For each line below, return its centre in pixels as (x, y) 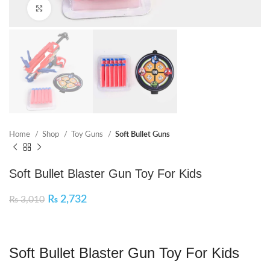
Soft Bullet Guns (143, 135)
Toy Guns (88, 135)
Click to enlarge (78, 8)
